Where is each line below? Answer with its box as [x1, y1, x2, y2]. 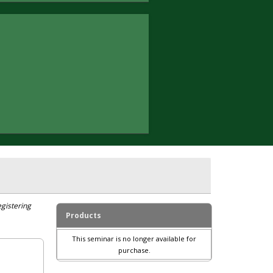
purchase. [118, 246, 151, 255]
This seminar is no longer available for [72, 234, 197, 244]
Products [66, 210, 102, 221]
